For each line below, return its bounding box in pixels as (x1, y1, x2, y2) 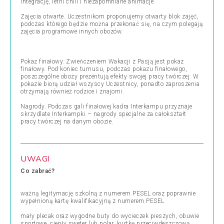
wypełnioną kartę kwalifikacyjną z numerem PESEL (20, 197, 164, 204)
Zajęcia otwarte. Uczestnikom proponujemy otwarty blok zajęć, (20, 13, 198, 20)
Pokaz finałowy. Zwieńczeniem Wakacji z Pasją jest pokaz (20, 58, 184, 65)
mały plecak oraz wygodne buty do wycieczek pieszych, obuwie (20, 212, 199, 219)
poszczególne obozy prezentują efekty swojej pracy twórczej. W (20, 73, 199, 80)
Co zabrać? (20, 167, 54, 174)
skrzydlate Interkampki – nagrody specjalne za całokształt (20, 110, 186, 117)
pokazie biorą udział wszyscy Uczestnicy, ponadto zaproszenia (20, 80, 199, 87)
